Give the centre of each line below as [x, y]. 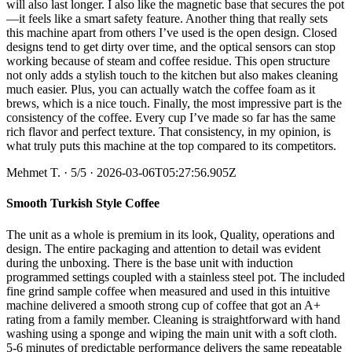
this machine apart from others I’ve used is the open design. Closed [172, 33]
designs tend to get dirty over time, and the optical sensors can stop [171, 47]
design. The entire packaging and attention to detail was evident [163, 248]
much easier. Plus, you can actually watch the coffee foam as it [161, 90]
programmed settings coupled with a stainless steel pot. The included [176, 277]
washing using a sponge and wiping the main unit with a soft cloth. [172, 333]
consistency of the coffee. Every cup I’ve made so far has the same [171, 118]
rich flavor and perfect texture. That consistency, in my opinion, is [169, 132]
